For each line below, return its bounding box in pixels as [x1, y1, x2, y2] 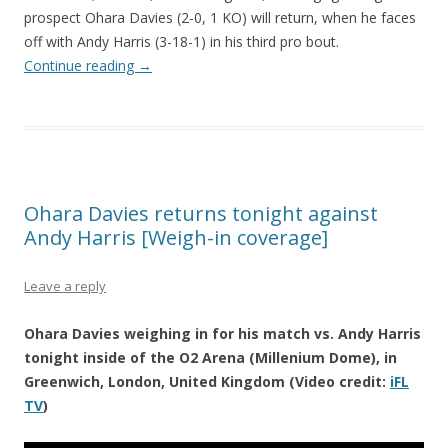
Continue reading [24, 56, 138, 76]
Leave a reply [24, 277, 106, 296]
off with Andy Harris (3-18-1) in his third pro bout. [24, 32, 339, 52]
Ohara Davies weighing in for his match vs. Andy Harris [24, 324, 421, 344]
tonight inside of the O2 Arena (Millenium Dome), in [24, 348, 397, 368]
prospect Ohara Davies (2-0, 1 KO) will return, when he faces [24, 8, 416, 28]
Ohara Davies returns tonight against [24, 200, 378, 228]
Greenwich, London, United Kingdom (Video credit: [24, 372, 390, 392]
